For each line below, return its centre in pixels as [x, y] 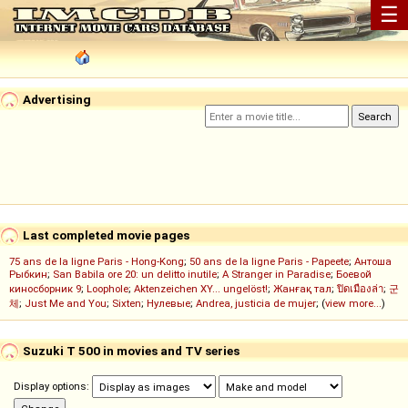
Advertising [56, 99]
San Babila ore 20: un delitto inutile [135, 275]
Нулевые [168, 304]
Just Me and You [66, 304]
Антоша [373, 262]
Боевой [354, 275]
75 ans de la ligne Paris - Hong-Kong [97, 262]
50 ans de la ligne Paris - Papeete [269, 262]
